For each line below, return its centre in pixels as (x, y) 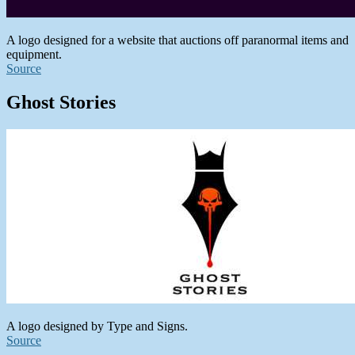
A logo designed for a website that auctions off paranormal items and (177, 40)
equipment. (34, 55)
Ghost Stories (61, 103)
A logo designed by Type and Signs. (97, 326)
